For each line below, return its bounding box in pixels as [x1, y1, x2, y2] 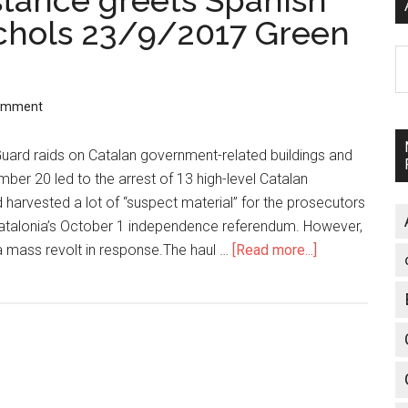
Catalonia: [317, 265, 378, 282]
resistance [317, 312, 384, 330]
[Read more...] [232, 241, 317, 259]
